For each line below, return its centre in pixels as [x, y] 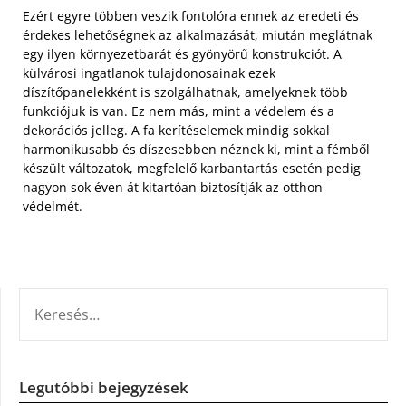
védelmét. [53, 206]
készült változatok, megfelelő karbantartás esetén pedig [192, 168]
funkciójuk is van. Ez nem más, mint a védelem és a [179, 111]
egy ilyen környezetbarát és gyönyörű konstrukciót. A [182, 53]
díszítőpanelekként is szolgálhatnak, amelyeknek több [185, 92]
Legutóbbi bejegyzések [104, 387]
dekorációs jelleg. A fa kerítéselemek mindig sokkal [176, 130]
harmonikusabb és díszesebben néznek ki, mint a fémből [196, 149]
